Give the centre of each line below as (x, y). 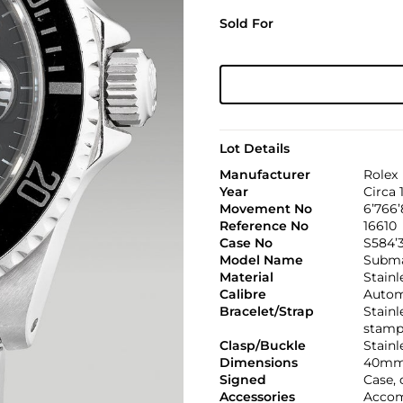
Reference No (264, 226)
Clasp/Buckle (262, 345)
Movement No (265, 209)
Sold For (246, 23)
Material (246, 277)
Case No (246, 243)
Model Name (261, 260)
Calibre (242, 294)
